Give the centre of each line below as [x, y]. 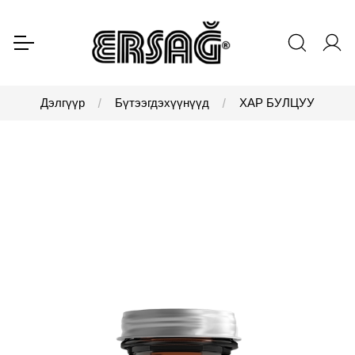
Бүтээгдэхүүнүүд [162, 103]
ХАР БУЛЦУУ [277, 103]
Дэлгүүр [63, 103]
